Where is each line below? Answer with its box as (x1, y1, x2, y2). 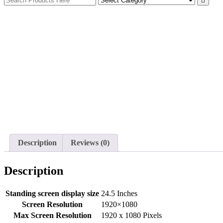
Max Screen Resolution (13, 211, 92, 220)
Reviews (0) (71, 138, 110, 147)
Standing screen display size (5, 189, 99, 198)
